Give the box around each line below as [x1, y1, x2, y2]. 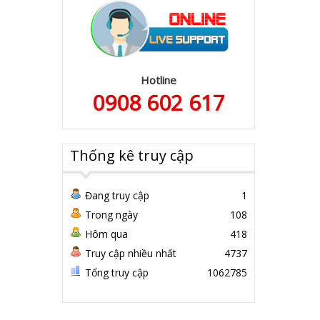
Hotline [141, 73, 176, 87]
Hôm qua [85, 227, 128, 241]
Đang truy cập [85, 189, 149, 202]
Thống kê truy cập [70, 146, 194, 165]
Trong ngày [85, 208, 138, 221]
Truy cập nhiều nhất [85, 246, 176, 260]
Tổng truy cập [85, 266, 149, 279]
